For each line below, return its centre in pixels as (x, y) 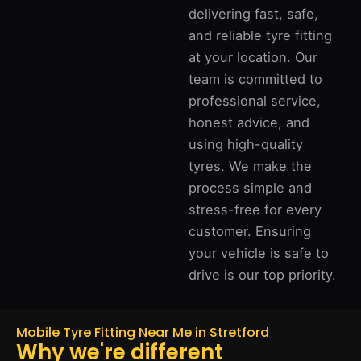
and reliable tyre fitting (260, 35)
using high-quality (246, 144)
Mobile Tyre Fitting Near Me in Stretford (143, 332)
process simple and (250, 188)
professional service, (255, 101)
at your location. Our (253, 57)
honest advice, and (249, 122)
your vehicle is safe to (259, 253)
